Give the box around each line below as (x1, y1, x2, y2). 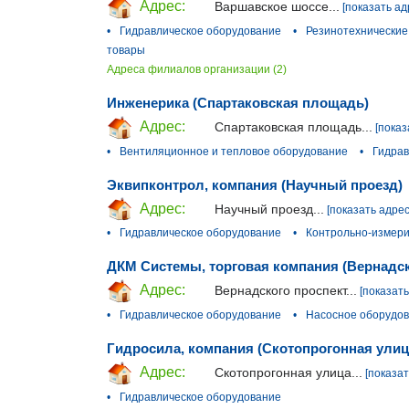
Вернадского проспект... (215, 283, 357, 299)
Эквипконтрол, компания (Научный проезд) (107, 176, 403, 193)
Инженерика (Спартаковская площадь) (107, 94, 369, 110)
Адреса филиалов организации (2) (107, 62, 287, 76)
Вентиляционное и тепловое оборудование (120, 144, 348, 158)
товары (107, 43, 145, 57)
